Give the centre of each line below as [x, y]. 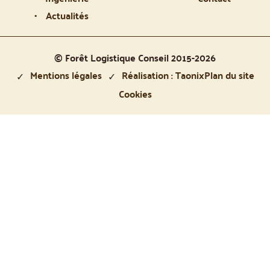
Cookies [135, 94]
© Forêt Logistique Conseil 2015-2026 [135, 57]
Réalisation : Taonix [163, 75]
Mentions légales [66, 75]
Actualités [67, 15]
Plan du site [229, 75]
